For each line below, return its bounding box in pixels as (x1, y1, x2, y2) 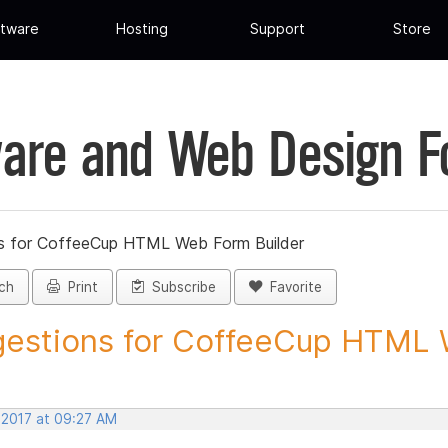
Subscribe (144, 279, 216, 296)
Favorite (262, 279, 322, 296)
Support (249, 20, 305, 38)
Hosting (116, 20, 169, 38)
